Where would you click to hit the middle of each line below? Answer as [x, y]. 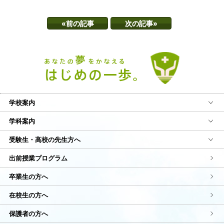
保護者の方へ [28, 214]
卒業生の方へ [28, 177]
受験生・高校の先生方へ [44, 140]
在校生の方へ [28, 195]
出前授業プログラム [38, 158]
